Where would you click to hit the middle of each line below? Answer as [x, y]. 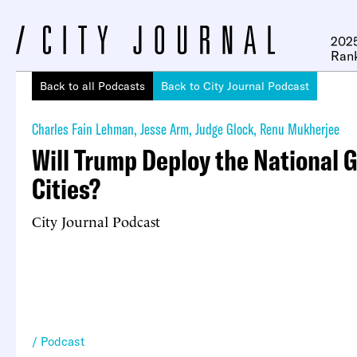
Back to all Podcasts [92, 86]
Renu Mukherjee [300, 129]
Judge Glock [224, 129]
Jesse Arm [165, 129]
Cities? [66, 188]
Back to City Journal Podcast [235, 86]
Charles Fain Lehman [83, 129]
